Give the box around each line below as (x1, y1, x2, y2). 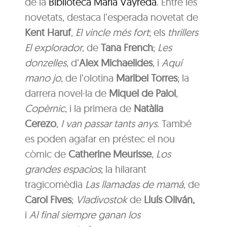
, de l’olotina (61, 71, 117, 84)
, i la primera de (65, 101, 134, 115)
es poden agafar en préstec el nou (25, 132, 175, 145)
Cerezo (25, 117, 57, 130)
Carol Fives (25, 193, 72, 206)
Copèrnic (25, 101, 65, 115)
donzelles (25, 56, 67, 69)
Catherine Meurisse (68, 147, 152, 160)
